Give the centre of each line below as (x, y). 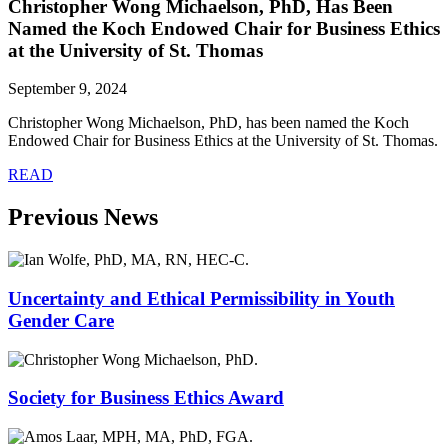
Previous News (83, 217)
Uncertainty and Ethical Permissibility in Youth (201, 298)
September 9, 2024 (67, 89)
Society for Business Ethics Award (146, 398)
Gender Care (61, 320)
